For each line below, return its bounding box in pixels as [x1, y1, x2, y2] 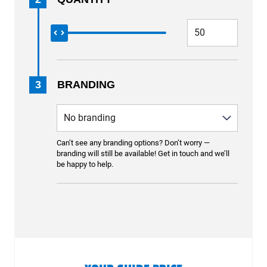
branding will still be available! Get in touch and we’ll [57, 149, 229, 158]
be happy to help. [57, 160, 113, 169]
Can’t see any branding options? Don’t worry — [57, 138, 210, 147]
